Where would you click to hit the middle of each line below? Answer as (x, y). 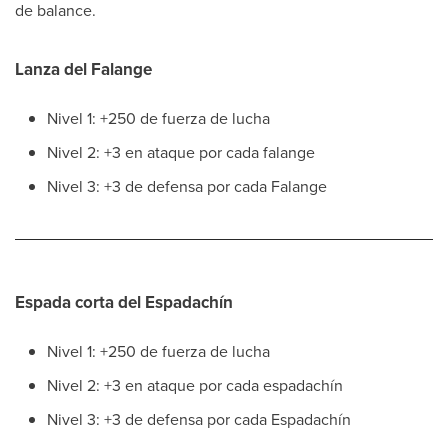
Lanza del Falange (83, 69)
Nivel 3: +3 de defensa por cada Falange (187, 186)
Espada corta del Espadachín (124, 302)
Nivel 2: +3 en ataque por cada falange (181, 152)
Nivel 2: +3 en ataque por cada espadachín (195, 385)
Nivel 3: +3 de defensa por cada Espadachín (199, 419)
